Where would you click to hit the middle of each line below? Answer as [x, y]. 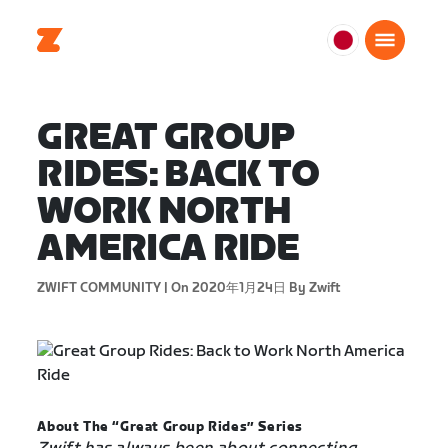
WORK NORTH [164, 212]
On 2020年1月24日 [227, 288]
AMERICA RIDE [168, 249]
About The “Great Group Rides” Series [170, 427]
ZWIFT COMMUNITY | [103, 288]
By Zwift [314, 288]
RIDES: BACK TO [178, 175]
